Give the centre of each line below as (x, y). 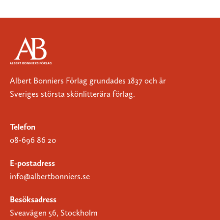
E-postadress (32, 163)
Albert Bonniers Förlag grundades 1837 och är (88, 80)
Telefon (23, 126)
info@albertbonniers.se (50, 176)
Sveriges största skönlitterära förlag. (72, 94)
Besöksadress (33, 199)
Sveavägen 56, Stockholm (54, 212)
